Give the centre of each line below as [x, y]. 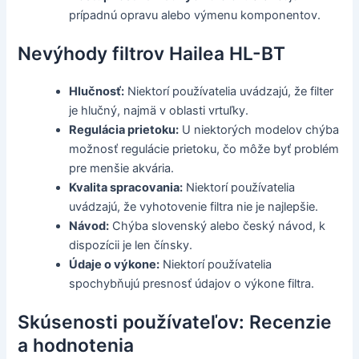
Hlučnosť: [97, 92]
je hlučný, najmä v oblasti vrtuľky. [159, 111]
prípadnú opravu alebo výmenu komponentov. [195, 16]
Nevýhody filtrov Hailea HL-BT [152, 54]
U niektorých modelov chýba [259, 130]
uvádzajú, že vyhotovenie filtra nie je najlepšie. [194, 207]
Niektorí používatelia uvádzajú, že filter [229, 92]
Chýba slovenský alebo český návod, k [218, 226]
